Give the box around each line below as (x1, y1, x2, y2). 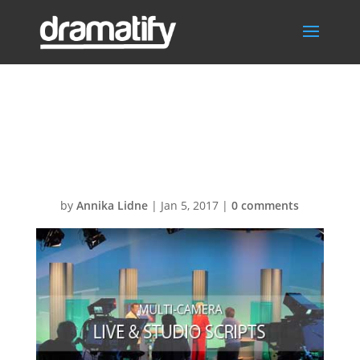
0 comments (231, 198, 300, 213)
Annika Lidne (76, 198, 149, 213)
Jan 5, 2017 (161, 198, 219, 213)
